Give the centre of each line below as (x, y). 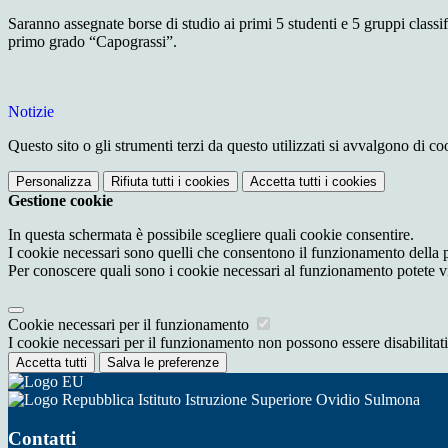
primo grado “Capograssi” (90, 42)
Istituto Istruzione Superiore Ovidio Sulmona (277, 400)
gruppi (386, 24)
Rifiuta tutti (142, 182)
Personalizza (53, 182)
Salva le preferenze (163, 363)
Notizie (31, 112)
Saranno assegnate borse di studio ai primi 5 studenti (174, 24)
